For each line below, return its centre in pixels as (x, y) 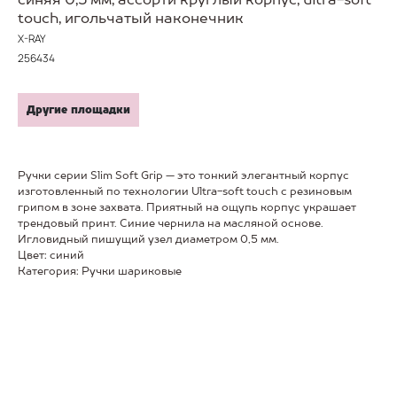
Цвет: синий (51, 255)
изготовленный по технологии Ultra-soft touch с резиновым (185, 191)
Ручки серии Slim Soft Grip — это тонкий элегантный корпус (183, 175)
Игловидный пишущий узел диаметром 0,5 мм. (148, 239)
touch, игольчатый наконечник (131, 18)
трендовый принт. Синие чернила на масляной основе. (171, 223)
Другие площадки (78, 110)
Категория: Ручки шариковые (100, 271)
